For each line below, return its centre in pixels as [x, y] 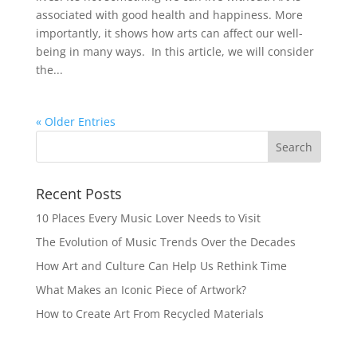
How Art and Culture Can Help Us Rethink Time [161, 266]
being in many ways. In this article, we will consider [175, 51]
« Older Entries [75, 122]
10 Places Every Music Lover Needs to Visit [148, 218]
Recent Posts [78, 194]
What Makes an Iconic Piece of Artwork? [141, 290]
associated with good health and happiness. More [169, 15]
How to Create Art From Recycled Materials [149, 314]
